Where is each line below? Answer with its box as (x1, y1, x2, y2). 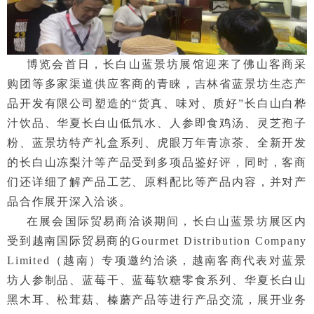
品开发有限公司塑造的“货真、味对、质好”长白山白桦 (7, 97, 307, 110)
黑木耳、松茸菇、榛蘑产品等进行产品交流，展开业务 (7, 294, 307, 306)
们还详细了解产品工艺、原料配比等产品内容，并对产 (7, 176, 307, 189)
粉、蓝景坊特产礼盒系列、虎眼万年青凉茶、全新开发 (7, 137, 307, 149)
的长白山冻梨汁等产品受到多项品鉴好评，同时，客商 (7, 156, 307, 169)
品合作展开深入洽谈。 (7, 196, 132, 208)
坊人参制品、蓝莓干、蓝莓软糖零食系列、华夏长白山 (7, 274, 307, 287)
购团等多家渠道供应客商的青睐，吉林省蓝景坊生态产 (7, 78, 307, 90)
